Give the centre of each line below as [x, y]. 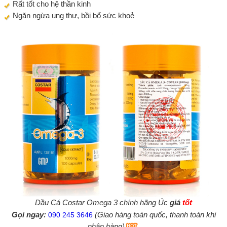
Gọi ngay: [30, 215]
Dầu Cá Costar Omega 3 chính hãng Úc [102, 203]
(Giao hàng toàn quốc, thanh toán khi [154, 215]
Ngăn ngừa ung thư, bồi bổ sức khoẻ [72, 16]
